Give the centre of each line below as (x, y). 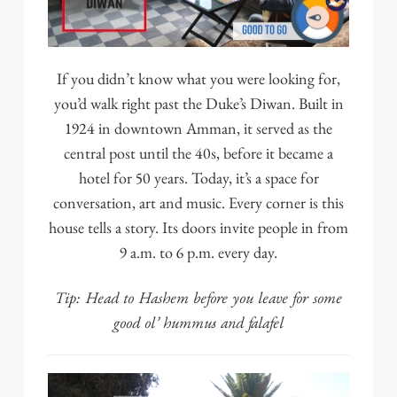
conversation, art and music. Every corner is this (198, 203)
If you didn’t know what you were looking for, (198, 79)
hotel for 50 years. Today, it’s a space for (198, 179)
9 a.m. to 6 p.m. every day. (198, 253)
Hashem (163, 297)
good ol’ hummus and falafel (198, 322)
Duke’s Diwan (248, 104)
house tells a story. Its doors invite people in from (198, 228)
